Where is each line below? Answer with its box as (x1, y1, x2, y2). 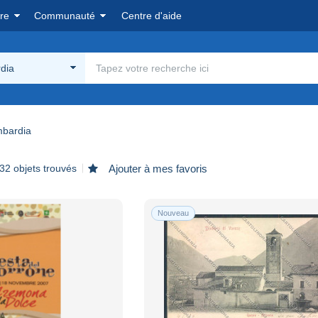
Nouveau (158, 208, 190, 217)
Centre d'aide (121, 10, 182, 21)
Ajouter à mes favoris (106, 162, 207, 175)
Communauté (34, 10, 95, 21)
